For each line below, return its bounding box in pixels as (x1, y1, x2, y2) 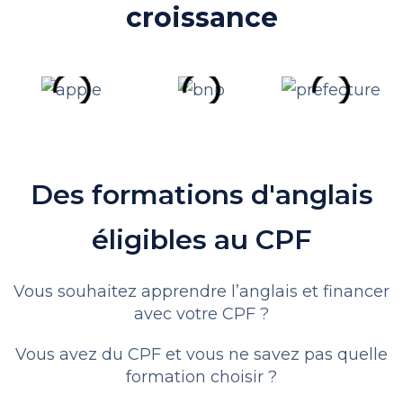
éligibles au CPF (92, 222, 311, 256)
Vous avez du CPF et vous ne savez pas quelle (15, 344, 388, 364)
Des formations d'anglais (30, 177, 373, 211)
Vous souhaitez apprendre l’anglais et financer (13, 281, 390, 301)
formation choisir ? (126, 366, 277, 387)
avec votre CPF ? (134, 303, 269, 324)
